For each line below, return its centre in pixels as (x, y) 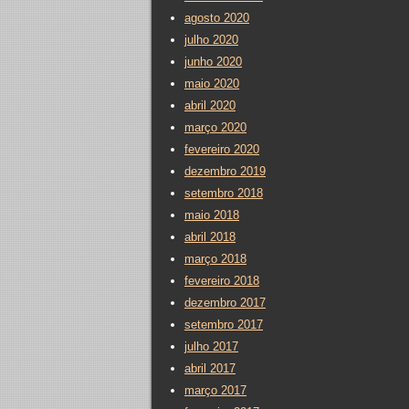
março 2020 (215, 127)
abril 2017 (210, 368)
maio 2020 (212, 84)
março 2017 (215, 390)
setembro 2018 (224, 193)
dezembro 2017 (225, 303)
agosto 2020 (217, 18)
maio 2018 (212, 215)
